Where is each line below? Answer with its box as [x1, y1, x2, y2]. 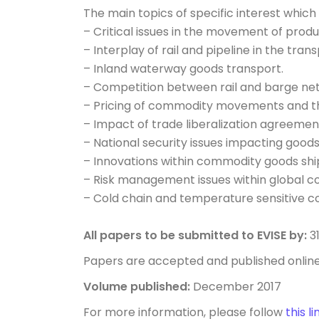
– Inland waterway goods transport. [83, 60, 283, 77]
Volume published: [83, 278, 190, 295]
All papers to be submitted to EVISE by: [83, 226, 307, 244]
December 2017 [190, 278, 281, 295]
